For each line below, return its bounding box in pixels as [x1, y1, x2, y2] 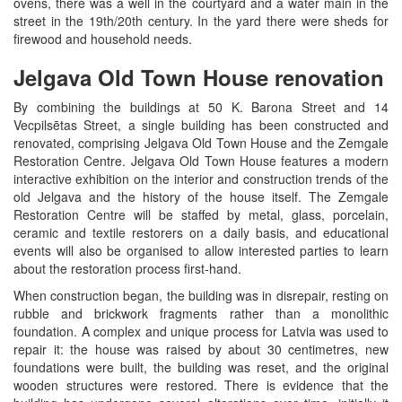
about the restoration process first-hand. [13, 258, 241, 277]
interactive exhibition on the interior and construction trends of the [13, 169, 389, 188]
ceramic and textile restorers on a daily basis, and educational [13, 223, 389, 241]
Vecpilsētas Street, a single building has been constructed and [13, 115, 389, 134]
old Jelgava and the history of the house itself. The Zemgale [13, 187, 389, 205]
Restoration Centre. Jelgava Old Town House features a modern [13, 151, 389, 170]
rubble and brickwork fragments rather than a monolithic [13, 303, 389, 322]
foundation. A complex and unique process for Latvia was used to [13, 321, 389, 340]
